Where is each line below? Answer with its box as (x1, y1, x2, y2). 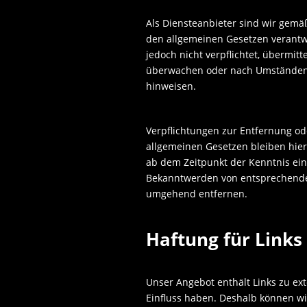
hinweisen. (146, 79, 197, 93)
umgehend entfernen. (146, 187, 248, 201)
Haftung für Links (146, 227, 303, 252)
